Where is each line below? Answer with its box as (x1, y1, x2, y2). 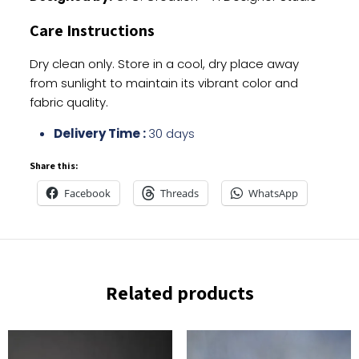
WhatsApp (248, 186, 298, 200)
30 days (147, 125, 195, 142)
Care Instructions (29, 20, 155, 41)
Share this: (29, 159, 78, 171)
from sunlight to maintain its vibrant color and (29, 75, 298, 91)
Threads (159, 186, 199, 200)
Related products (105, 280, 254, 305)
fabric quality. (29, 94, 108, 111)
